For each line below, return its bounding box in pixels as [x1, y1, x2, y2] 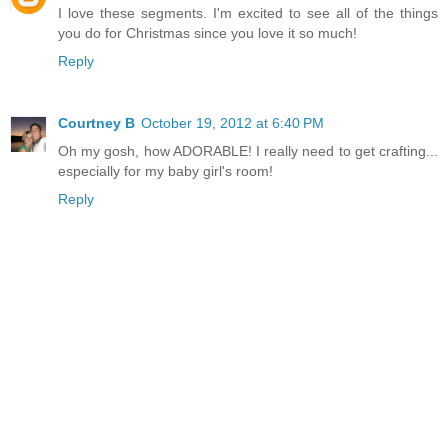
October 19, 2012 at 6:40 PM [141, 114, 324, 131]
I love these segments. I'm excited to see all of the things [58, 4, 438, 21]
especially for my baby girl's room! [58, 162, 273, 179]
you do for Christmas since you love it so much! [58, 24, 357, 41]
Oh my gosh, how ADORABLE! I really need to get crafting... [58, 142, 438, 159]
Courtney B [58, 114, 135, 131]
